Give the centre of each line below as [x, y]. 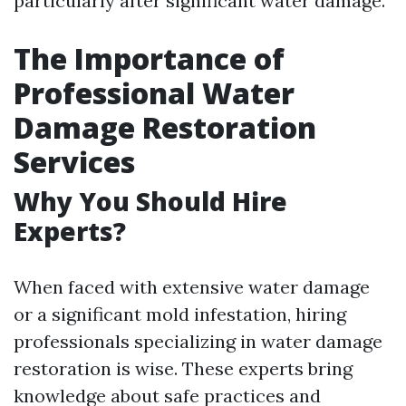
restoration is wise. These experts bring [183, 368]
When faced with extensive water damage [192, 287]
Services [74, 162]
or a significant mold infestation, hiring [180, 314]
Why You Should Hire [150, 201]
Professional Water [154, 93]
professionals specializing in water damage [198, 341]
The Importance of [149, 58]
